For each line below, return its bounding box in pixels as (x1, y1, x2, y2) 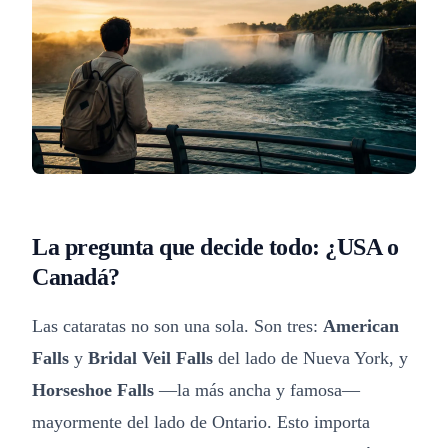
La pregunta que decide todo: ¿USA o (32, 234, 399, 260)
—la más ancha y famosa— (154, 380, 360, 400)
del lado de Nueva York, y (213, 348, 408, 368)
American (323, 316, 399, 336)
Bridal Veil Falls (88, 348, 213, 368)
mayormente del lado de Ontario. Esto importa (32, 412, 370, 432)
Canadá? (32, 264, 120, 290)
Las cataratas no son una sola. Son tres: (32, 316, 323, 336)
